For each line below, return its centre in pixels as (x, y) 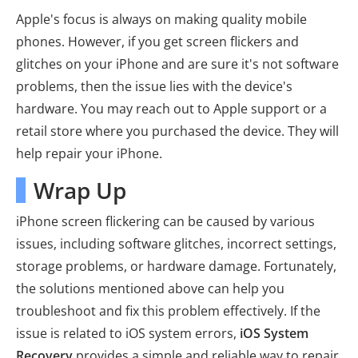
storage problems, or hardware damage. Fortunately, (176, 266)
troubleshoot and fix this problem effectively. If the (168, 310)
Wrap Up (80, 190)
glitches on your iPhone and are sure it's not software (177, 64)
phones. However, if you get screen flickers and (157, 41)
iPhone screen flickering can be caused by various (165, 221)
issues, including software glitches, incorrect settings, (176, 243)
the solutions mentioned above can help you (150, 288)
